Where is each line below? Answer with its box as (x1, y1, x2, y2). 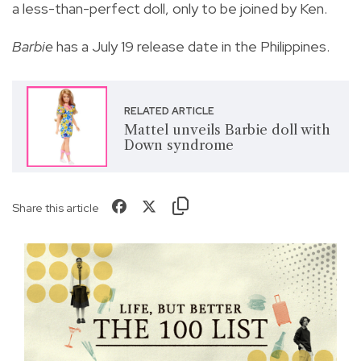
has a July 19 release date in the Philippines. (53, 36, 330, 56)
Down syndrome (123, 136, 234, 153)
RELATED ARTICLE (123, 104, 214, 118)
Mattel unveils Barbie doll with (123, 121, 330, 138)
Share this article (12, 199, 99, 215)
